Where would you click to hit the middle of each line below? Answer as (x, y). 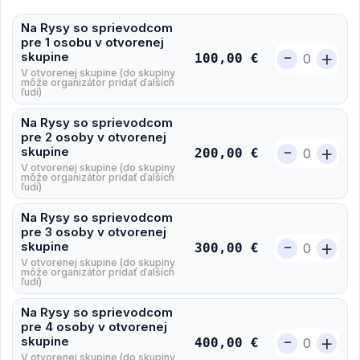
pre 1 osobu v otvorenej (92, 42)
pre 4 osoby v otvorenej (94, 326)
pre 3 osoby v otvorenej (94, 231)
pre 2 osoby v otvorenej (94, 137)
